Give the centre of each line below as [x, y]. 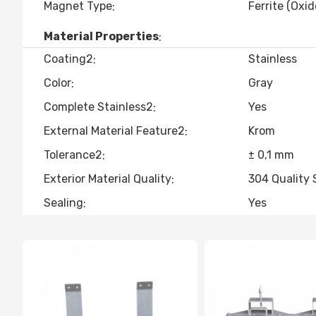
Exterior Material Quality [108, 179]
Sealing [63, 203]
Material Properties [101, 36]
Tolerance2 [73, 155]
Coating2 [68, 59]
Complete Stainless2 [98, 107]
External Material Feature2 [114, 131]
